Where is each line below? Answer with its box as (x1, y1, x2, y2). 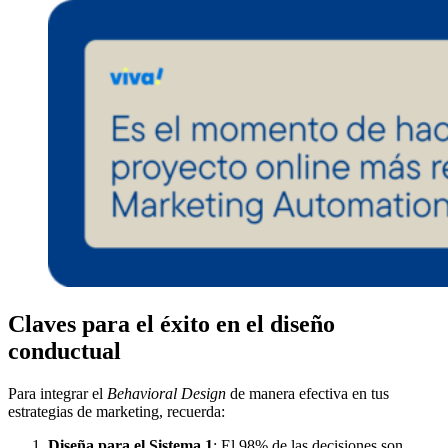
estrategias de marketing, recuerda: (8, 403, 225, 421)
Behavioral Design (107, 385, 226, 403)
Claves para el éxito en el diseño (8, 311, 335, 338)
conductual (8, 338, 121, 365)
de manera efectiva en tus (226, 385, 389, 403)
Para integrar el (8, 385, 107, 403)
